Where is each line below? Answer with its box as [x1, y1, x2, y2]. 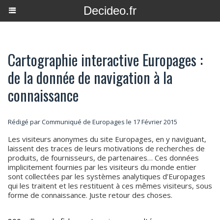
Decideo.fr [83, 4, 137, 17]
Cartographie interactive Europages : [8, 49, 203, 71]
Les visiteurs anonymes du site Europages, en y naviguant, [8, 134, 206, 144]
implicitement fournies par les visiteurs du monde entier [8, 162, 196, 172]
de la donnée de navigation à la [8, 66, 172, 88]
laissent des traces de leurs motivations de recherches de [8, 143, 205, 153]
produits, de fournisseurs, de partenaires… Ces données [8, 153, 199, 163]
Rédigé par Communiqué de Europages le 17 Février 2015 [8, 117, 177, 126]
